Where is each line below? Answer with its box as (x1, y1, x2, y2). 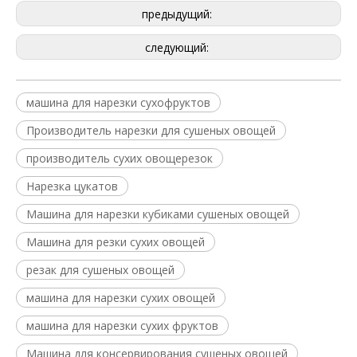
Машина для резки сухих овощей (26, 234, 205, 249)
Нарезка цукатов (26, 178, 118, 194)
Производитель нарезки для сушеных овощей (26, 123, 276, 138)
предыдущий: (142, 6, 215, 22)
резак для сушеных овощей (26, 262, 175, 277)
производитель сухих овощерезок (26, 151, 213, 166)
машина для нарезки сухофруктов (26, 95, 210, 110)
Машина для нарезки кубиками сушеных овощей (26, 206, 289, 222)
